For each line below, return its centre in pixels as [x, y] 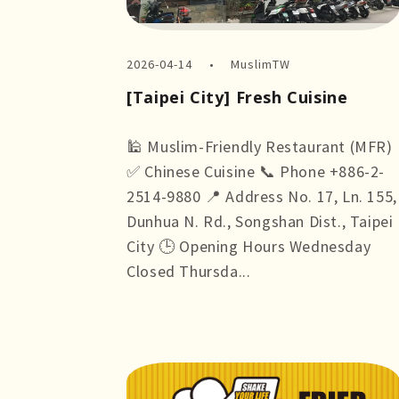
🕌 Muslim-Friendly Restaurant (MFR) [260, 146]
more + [152, 296]
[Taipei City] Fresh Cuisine [237, 97]
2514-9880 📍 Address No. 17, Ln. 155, [262, 196]
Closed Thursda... [189, 271]
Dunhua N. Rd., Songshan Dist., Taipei [260, 221]
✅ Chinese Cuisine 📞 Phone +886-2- [256, 171]
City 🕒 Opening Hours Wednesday [249, 246]
